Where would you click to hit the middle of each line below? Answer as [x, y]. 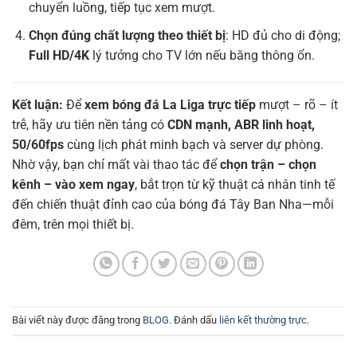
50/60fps [38, 144]
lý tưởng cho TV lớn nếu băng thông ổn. [202, 55]
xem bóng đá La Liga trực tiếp [170, 104]
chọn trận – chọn [268, 164]
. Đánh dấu [194, 320]
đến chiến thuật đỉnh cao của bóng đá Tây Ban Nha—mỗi [173, 204]
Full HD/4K [59, 55]
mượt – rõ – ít [297, 104]
